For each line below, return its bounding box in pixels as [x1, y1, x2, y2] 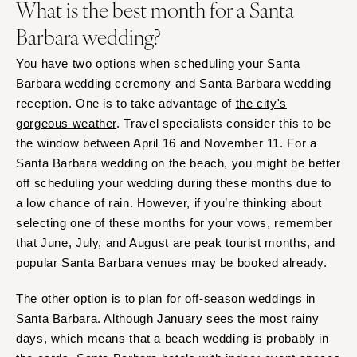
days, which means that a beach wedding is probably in [16, 331, 329, 345]
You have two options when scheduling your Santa [16, 56, 300, 70]
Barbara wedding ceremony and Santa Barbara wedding [16, 76, 331, 90]
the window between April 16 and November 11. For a [16, 135, 317, 150]
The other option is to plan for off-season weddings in [16, 291, 316, 305]
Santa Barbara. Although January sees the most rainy [16, 311, 320, 325]
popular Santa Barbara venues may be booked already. [16, 255, 328, 269]
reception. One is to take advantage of [16, 96, 236, 110]
